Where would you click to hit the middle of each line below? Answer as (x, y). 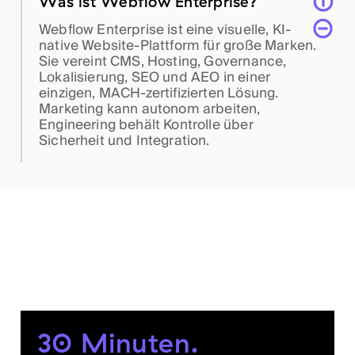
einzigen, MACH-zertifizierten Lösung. (159, 93)
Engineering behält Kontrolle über (146, 124)
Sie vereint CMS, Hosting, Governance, (163, 61)
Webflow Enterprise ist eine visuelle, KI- (165, 29)
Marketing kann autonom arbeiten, (150, 109)
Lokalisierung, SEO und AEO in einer (155, 77)
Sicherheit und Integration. (124, 140)
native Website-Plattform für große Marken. (178, 45)
